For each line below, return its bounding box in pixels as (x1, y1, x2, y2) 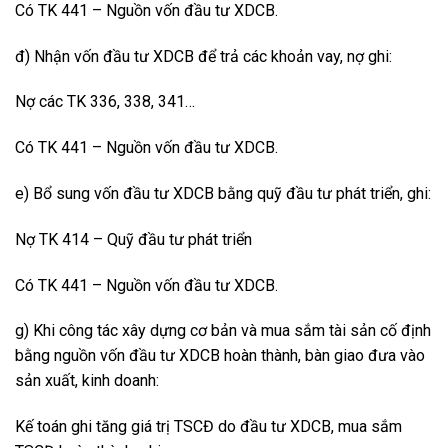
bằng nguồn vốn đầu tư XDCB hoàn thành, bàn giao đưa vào (15, 346, 425, 366)
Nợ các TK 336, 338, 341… (15, 92, 195, 112)
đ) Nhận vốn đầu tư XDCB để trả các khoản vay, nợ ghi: (15, 46, 392, 66)
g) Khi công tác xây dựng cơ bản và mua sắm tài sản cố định (15, 321, 431, 341)
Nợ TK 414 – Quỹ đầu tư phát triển (15, 229, 252, 249)
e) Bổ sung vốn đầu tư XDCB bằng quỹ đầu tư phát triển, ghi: (15, 184, 431, 204)
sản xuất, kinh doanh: (15, 371, 159, 391)
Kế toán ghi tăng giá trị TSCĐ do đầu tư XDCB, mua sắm (15, 417, 402, 437)
